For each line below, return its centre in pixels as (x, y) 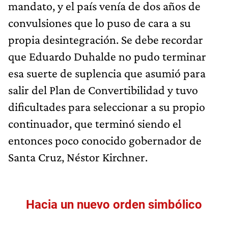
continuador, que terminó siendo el (95, 123)
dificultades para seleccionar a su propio (107, 106)
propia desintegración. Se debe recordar (106, 39)
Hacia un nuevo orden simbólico (114, 204)
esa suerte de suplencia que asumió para (107, 73)
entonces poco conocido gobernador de (105, 140)
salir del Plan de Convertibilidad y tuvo (103, 90)
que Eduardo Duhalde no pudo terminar (107, 56)
